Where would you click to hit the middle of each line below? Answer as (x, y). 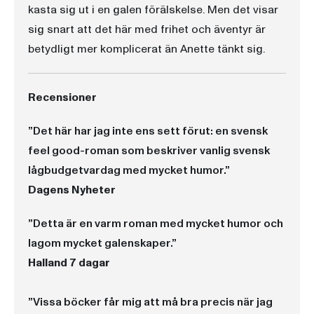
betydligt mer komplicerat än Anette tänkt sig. (146, 49)
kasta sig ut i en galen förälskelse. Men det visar (153, 10)
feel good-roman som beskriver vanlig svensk (149, 151)
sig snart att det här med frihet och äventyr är (147, 29)
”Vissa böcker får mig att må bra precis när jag (150, 302)
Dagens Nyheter (72, 190)
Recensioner (62, 97)
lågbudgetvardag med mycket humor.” (129, 170)
